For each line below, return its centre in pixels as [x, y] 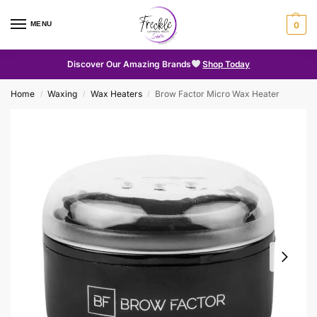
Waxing [63, 94]
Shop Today [226, 64]
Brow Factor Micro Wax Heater [218, 94]
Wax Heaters [116, 94]
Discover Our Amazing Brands [129, 64]
